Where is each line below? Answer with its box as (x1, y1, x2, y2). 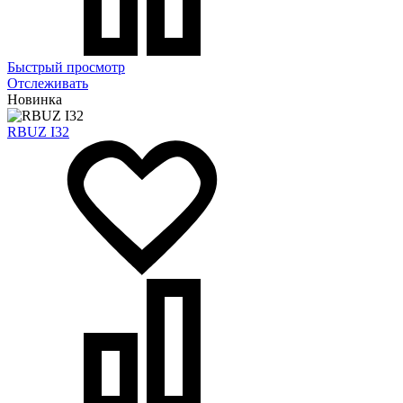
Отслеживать (7, 75, 88, 91)
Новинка (7, 91, 62, 107)
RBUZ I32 (7, 123, 69, 139)
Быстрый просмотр (7, 58, 125, 75)
